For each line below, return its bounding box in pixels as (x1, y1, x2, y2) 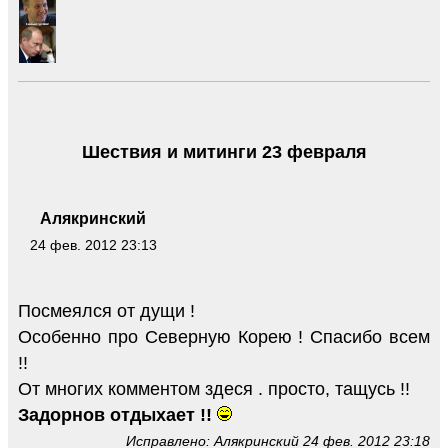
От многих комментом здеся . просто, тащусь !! (18, 378, 410, 399)
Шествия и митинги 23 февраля (81, 142, 367, 163)
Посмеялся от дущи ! (18, 300, 195, 321)
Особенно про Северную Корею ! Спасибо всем (18, 326, 430, 347)
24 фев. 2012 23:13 (29, 236, 157, 253)
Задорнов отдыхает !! (18, 404, 212, 425)
